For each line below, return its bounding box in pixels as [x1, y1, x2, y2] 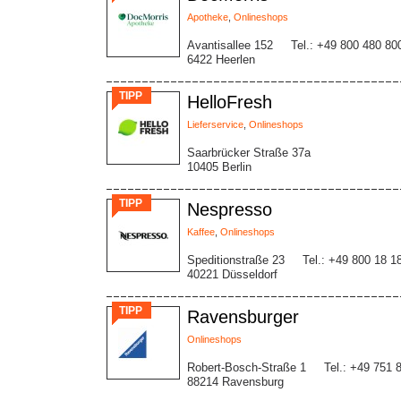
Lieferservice [187, 119, 243, 130]
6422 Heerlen [187, 53, 255, 66]
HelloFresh [187, 92, 272, 112]
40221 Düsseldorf [187, 268, 277, 281]
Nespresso [187, 200, 272, 219]
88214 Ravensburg [187, 375, 284, 388]
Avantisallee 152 [187, 38, 273, 52]
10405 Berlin [187, 160, 252, 174]
